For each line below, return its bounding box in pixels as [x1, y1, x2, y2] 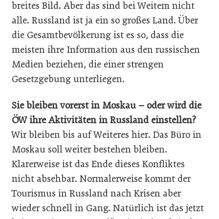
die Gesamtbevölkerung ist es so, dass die [12, 29, 184, 41]
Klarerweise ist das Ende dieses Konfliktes [12, 158, 185, 170]
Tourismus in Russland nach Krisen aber [12, 188, 181, 199]
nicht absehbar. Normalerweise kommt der [12, 173, 191, 184]
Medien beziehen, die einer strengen [12, 59, 164, 70]
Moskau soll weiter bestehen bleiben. [12, 144, 167, 155]
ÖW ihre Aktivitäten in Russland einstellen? [12, 114, 196, 126]
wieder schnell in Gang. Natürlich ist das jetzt [12, 202, 204, 214]
